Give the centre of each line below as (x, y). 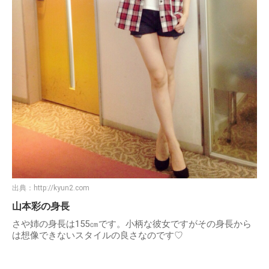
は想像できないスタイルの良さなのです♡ (98, 235)
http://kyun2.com (62, 188)
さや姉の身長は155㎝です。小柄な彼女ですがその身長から (132, 224)
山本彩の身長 (41, 206)
